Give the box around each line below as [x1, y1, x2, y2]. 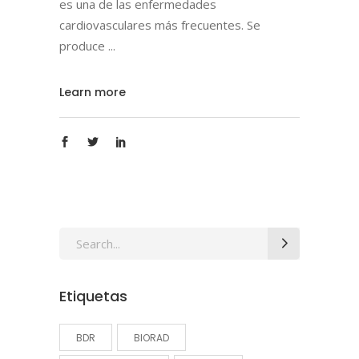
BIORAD [134, 330, 169, 345]
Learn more [59, 84, 126, 101]
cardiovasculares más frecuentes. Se [59, 16, 260, 33]
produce [59, 37, 108, 54]
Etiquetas [59, 285, 127, 306]
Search [58, 228, 95, 245]
